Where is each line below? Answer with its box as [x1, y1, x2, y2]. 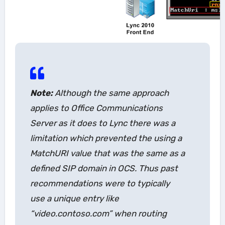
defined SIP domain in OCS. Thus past [30, 163, 178, 173]
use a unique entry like [30, 193, 119, 203]
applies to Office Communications [30, 102, 163, 113]
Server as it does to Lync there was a [30, 118, 175, 128]
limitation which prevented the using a [30, 133, 182, 143]
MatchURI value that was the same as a [30, 148, 185, 158]
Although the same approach [52, 87, 169, 98]
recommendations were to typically [30, 178, 170, 188]
